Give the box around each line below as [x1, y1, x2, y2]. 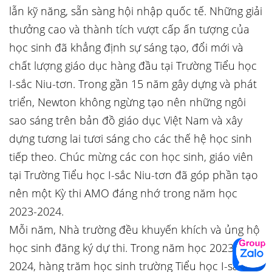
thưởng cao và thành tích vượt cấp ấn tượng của [9, 22, 250, 36]
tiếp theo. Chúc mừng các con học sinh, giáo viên [9, 149, 253, 164]
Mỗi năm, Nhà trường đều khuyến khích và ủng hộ [9, 222, 260, 237]
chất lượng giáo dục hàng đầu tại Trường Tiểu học [9, 58, 257, 73]
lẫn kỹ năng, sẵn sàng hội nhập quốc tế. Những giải [9, 4, 262, 18]
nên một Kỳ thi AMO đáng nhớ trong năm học [9, 186, 237, 200]
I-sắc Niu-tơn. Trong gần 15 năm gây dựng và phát [9, 76, 257, 91]
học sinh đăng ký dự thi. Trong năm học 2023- [9, 240, 237, 255]
